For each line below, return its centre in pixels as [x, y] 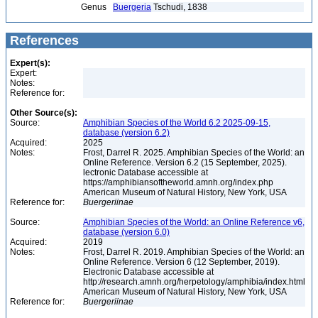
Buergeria [132, 7]
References [43, 40]
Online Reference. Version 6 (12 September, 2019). [181, 262]
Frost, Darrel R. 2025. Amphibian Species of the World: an [194, 153]
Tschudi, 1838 [179, 7]
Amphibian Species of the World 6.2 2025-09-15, [177, 123]
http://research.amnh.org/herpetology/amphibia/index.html [194, 282]
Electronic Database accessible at [148, 272]
